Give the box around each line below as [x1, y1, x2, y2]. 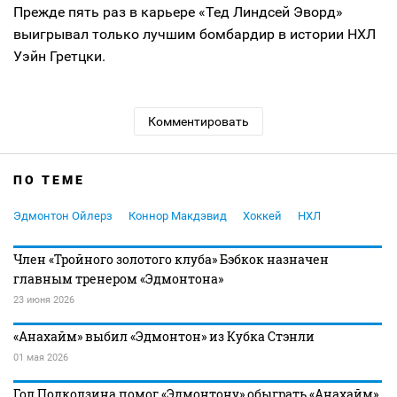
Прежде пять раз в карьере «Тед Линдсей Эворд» [13, 4, 343, 20]
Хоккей [243, 209, 282, 222]
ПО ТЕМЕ [13, 173, 85, 187]
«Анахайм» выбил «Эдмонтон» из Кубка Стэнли [13, 328, 315, 345]
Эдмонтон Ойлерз [13, 209, 113, 222]
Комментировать [148, 114, 249, 128]
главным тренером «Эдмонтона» [13, 270, 223, 287]
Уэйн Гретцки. [13, 48, 105, 65]
